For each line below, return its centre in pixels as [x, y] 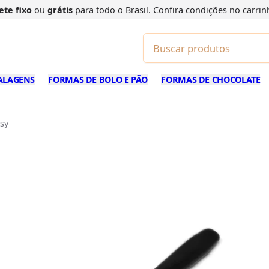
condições [207, 10]
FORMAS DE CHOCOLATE [211, 80]
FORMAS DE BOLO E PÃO [98, 80]
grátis [60, 10]
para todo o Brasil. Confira [129, 10]
